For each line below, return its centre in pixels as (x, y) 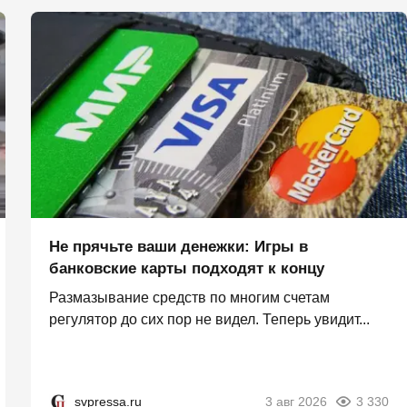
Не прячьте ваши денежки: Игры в (179, 247)
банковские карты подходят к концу (187, 269)
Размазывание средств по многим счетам (189, 298)
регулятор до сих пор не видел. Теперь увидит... (209, 320)
